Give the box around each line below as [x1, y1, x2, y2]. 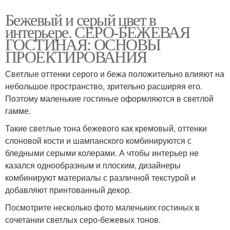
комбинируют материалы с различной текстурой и [5, 171, 196, 183]
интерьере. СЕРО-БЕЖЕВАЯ [5, 20, 190, 43]
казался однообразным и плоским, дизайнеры [5, 159, 181, 171]
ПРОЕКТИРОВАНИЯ [5, 45, 147, 67]
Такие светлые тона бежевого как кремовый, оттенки [5, 122, 207, 134]
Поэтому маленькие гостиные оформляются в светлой [5, 92, 214, 104]
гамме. [5, 104, 31, 117]
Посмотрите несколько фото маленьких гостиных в [5, 201, 200, 213]
